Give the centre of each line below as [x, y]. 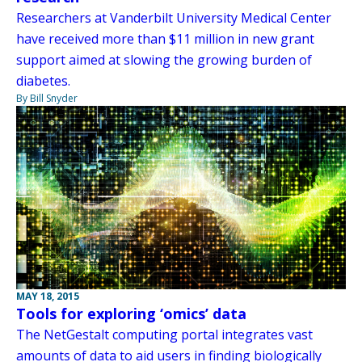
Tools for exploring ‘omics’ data [131, 313]
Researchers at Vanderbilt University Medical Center [174, 18]
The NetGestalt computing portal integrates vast [164, 334]
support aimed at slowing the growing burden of [164, 60]
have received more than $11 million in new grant [165, 39]
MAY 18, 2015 [48, 296]
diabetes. [43, 81]
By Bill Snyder [47, 99]
